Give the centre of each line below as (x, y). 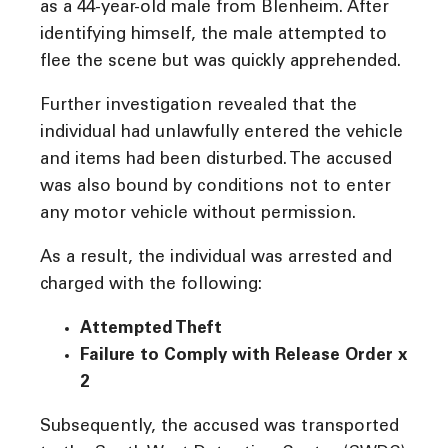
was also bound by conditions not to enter (215, 187)
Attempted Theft (151, 329)
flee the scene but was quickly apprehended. (220, 62)
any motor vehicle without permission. (198, 214)
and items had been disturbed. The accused (216, 160)
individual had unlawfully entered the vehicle (221, 133)
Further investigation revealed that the (198, 106)
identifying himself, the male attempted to (213, 35)
